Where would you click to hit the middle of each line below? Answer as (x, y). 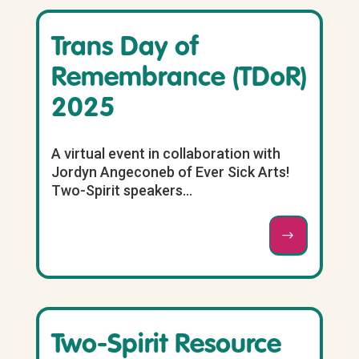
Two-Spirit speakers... (121, 191)
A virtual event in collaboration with (165, 154)
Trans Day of (124, 48)
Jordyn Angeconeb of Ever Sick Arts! (171, 172)
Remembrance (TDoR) (179, 79)
